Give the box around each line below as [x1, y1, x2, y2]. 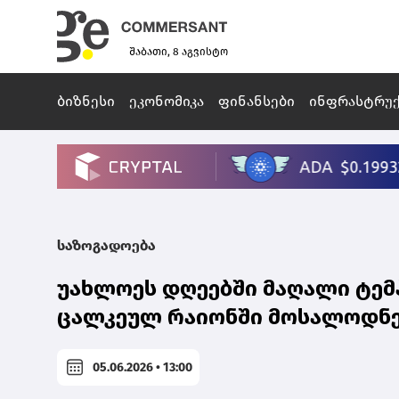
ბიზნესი [57, 93, 115, 110]
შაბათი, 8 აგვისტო [129, 45, 228, 59]
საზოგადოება [57, 237, 156, 255]
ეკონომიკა [129, 93, 204, 110]
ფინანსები [218, 93, 295, 110]
